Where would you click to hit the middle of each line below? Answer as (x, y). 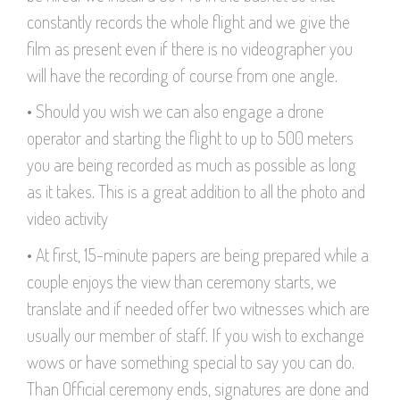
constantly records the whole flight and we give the (188, 21)
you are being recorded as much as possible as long (192, 165)
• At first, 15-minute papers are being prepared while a (198, 254)
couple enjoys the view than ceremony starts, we (182, 281)
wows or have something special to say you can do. (191, 361)
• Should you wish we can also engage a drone (175, 111)
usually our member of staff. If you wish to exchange (196, 334)
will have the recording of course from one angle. (182, 75)
